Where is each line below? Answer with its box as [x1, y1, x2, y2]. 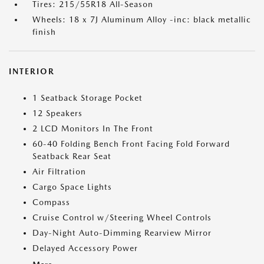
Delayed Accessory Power [32, 243, 138, 253]
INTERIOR [9, 67, 55, 77]
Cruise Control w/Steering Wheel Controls [32, 213, 212, 223]
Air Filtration [32, 167, 86, 177]
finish [32, 27, 56, 37]
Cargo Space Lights [32, 182, 112, 192]
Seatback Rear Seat [32, 151, 111, 161]
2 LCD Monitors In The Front [32, 124, 153, 134]
